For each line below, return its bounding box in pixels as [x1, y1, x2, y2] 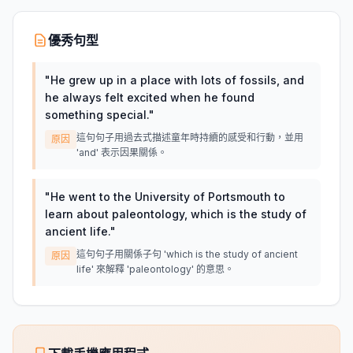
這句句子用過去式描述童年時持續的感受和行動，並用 [76, 132, 303, 143]
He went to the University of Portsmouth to [50, 190, 285, 203]
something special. [45, 108, 149, 121]
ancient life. [45, 225, 110, 238]
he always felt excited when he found [45, 91, 255, 104]
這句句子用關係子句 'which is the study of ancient [76, 248, 298, 260]
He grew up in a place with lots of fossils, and [50, 73, 304, 87]
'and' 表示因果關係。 [76, 147, 167, 158]
